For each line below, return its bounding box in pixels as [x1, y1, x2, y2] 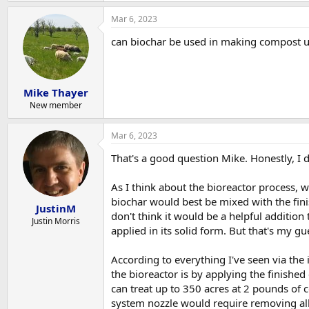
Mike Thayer [23, 85, 88, 99]
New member [29, 99, 82, 111]
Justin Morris [31, 215, 80, 228]
